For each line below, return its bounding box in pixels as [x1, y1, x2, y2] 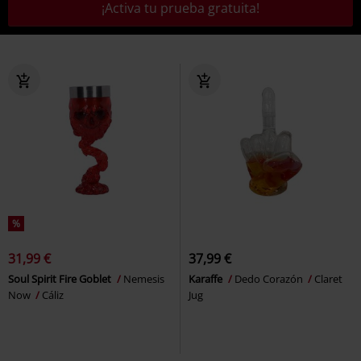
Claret [314, 272, 342, 286]
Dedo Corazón [234, 272, 305, 286]
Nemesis [123, 272, 164, 286]
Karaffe [189, 272, 225, 286]
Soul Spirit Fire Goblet [8, 272, 114, 286]
